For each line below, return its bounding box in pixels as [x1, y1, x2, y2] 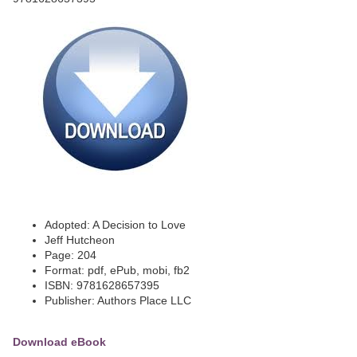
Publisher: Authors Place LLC [45, 294, 191, 308]
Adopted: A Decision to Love [45, 218, 186, 232]
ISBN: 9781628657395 [45, 279, 159, 292]
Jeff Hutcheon [45, 233, 115, 247]
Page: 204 [45, 249, 96, 262]
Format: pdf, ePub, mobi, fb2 [45, 264, 190, 277]
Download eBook [13, 335, 106, 349]
